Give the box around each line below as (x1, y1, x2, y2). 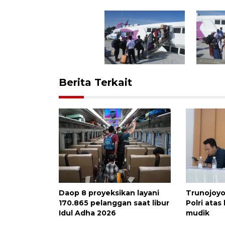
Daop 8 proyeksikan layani (59, 188, 159, 198)
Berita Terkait (59, 76, 132, 88)
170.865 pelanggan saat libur (59, 198, 169, 208)
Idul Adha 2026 (59, 208, 116, 218)
